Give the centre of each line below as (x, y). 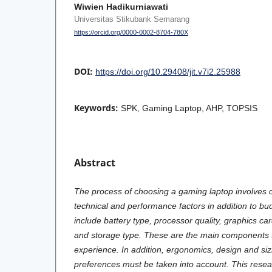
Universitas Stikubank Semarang (132, 19)
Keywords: (97, 108)
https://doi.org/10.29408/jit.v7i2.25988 (168, 72)
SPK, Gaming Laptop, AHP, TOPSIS (189, 108)
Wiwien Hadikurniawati (121, 7)
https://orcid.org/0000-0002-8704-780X (131, 32)
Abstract (95, 163)
